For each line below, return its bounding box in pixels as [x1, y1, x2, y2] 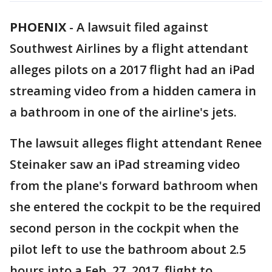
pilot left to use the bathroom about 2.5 [10, 241, 246, 257]
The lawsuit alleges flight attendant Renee [10, 135, 262, 151]
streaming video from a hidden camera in [10, 83, 256, 99]
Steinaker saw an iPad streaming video [10, 156, 240, 172]
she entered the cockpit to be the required [10, 199, 261, 215]
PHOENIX [10, 19, 66, 35]
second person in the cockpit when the [10, 220, 239, 236]
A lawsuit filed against [76, 19, 208, 35]
